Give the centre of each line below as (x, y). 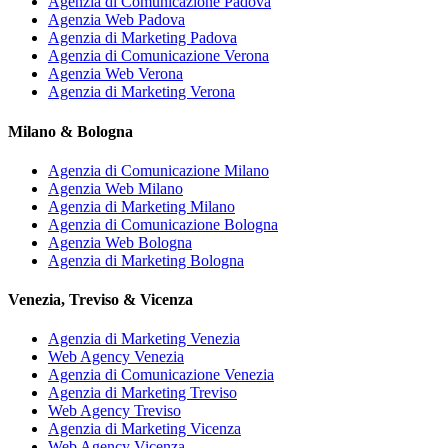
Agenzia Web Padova (116, 20)
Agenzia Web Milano (115, 188)
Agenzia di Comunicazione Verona (158, 56)
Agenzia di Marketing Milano (141, 206)
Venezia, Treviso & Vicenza (100, 300)
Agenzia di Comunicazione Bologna (163, 224)
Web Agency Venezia (116, 357)
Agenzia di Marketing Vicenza (144, 429)
